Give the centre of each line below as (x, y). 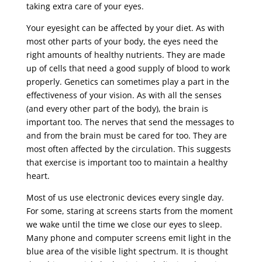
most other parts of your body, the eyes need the (122, 41)
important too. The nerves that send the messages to (130, 122)
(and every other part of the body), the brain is (117, 108)
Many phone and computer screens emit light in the (128, 237)
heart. (38, 175)
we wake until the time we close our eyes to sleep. (124, 224)
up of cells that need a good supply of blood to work (128, 68)
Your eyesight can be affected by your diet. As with (125, 27)
